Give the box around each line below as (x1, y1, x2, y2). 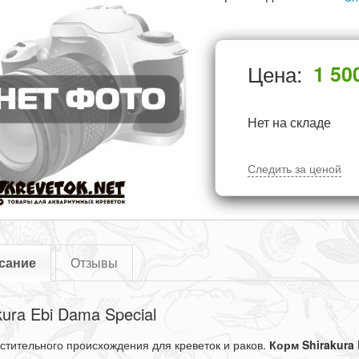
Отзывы (70, 253, 118, 272)
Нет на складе (247, 113, 331, 132)
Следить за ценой (247, 160, 341, 177)
